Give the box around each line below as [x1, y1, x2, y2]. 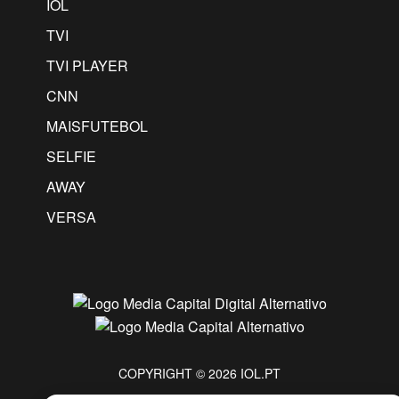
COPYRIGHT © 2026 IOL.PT [118, 363, 281, 382]
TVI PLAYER [46, 55, 128, 77]
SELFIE [46, 146, 96, 167]
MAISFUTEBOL [46, 116, 148, 137]
